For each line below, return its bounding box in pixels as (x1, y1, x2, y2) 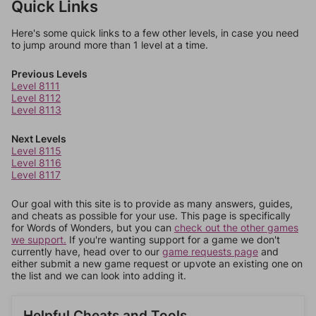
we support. (11, 233, 66, 245)
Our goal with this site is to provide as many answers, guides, (11, 197, 293, 209)
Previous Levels (11, 68, 87, 80)
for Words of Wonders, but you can (11, 221, 174, 233)
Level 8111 (11, 80, 60, 92)
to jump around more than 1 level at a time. (11, 39, 208, 51)
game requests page (162, 245, 258, 257)
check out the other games (174, 221, 298, 233)
